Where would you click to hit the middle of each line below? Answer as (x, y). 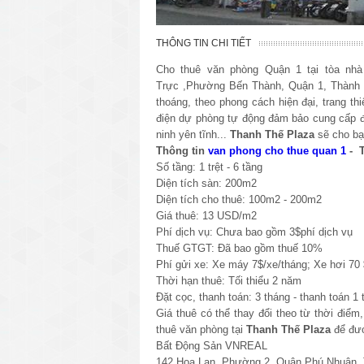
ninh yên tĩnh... (193, 134)
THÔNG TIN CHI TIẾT (204, 43)
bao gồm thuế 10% (277, 248)
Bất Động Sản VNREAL (212, 345)
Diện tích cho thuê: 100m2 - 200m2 (239, 199)
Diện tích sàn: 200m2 (206, 183)
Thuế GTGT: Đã (193, 248)
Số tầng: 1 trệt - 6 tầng (211, 167)
